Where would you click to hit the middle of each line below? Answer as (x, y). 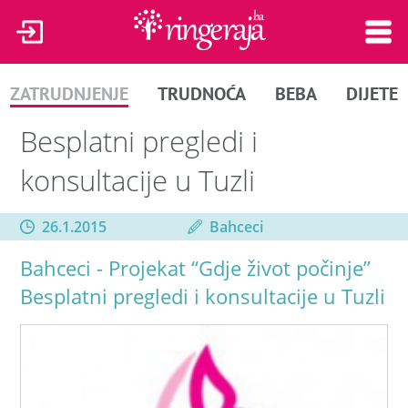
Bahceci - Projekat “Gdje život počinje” (196, 268)
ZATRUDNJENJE (70, 93)
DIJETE (372, 93)
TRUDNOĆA (202, 93)
